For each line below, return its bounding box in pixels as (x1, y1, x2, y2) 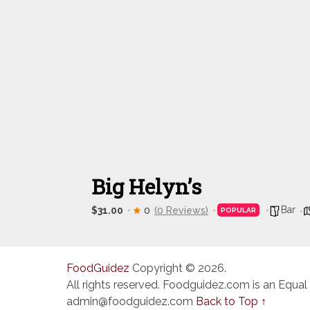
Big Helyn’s (91, 173, 201, 200)
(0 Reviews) (154, 204, 208, 216)
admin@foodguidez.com (66, 295, 193, 308)
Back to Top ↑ (196, 295, 266, 308)
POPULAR (221, 206, 256, 214)
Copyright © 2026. (129, 262, 226, 275)
